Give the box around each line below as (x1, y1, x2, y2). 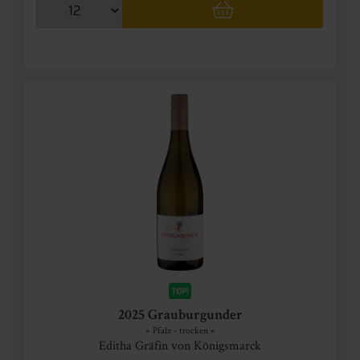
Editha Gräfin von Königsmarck (99, 337, 261, 354)
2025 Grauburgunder (117, 309, 243, 323)
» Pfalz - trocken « (145, 324, 215, 336)
